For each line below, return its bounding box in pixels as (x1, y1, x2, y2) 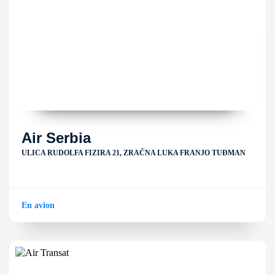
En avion (21, 201, 55, 210)
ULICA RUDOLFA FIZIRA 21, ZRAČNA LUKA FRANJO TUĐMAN (21, 149, 246, 157)
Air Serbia (21, 130, 91, 146)
